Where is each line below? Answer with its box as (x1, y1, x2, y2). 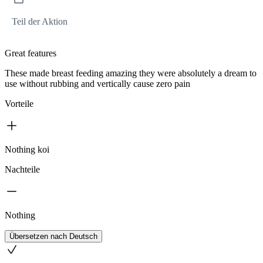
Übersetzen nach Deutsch (9, 232, 97, 241)
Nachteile (5, 164, 40, 175)
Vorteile (5, 99, 33, 109)
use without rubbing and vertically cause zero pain (5, 79, 190, 89)
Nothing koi (5, 144, 49, 155)
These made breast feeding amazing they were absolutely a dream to (5, 68, 257, 79)
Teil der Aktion (12, 16, 68, 27)
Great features (5, 48, 56, 59)
